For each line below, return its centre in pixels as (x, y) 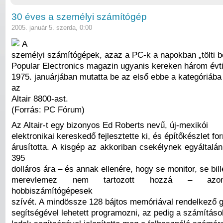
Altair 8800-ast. (40, 98)
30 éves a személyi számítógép (79, 17)
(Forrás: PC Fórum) (48, 109)
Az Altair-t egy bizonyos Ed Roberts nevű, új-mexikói (110, 125)
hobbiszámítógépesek (52, 191)
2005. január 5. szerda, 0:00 (52, 28)
